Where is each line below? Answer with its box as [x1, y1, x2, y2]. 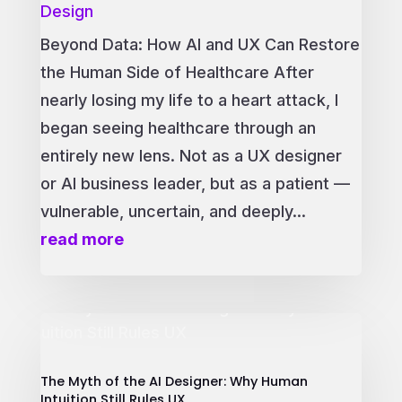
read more [39, 229, 124, 249]
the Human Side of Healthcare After [39, 62, 314, 82]
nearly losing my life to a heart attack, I [39, 90, 338, 109]
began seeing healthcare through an [39, 118, 316, 137]
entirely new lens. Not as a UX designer [39, 145, 342, 165]
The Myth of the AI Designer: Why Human [39, 371, 308, 390]
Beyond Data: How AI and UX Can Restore [39, 34, 360, 54]
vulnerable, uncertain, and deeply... [39, 201, 306, 221]
